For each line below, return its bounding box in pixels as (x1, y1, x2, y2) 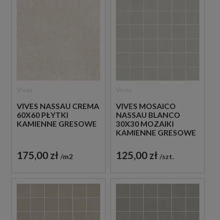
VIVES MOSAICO (115, 101, 176, 110)
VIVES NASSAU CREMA (17, 101, 99, 110)
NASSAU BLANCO (115, 110, 180, 119)
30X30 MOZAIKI (115, 119, 174, 128)
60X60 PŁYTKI (17, 110, 68, 119)
